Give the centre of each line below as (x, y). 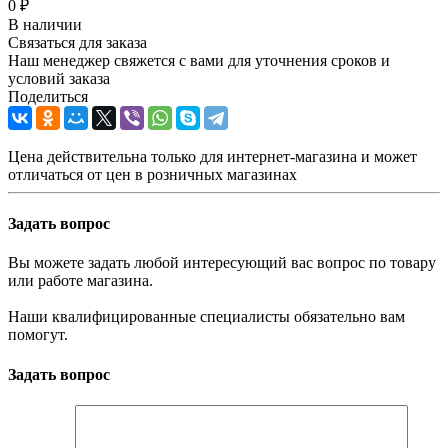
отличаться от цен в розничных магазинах (152, 174)
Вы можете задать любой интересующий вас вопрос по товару (222, 263)
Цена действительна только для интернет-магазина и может (212, 156)
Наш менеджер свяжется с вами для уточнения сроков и (199, 60)
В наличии (45, 24)
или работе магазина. (80, 281)
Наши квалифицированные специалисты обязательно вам (206, 317)
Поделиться (48, 96)
